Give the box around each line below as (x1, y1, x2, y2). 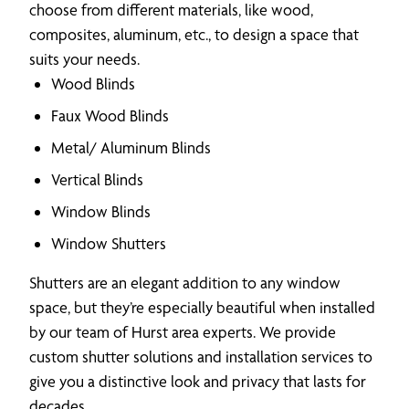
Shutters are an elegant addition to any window (29, 272, 341, 292)
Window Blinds (51, 201, 151, 221)
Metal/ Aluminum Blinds (51, 137, 211, 157)
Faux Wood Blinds (51, 105, 169, 125)
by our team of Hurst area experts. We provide (29, 321, 336, 341)
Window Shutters (51, 233, 166, 253)
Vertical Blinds (51, 169, 143, 189)
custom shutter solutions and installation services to (29, 346, 372, 366)
